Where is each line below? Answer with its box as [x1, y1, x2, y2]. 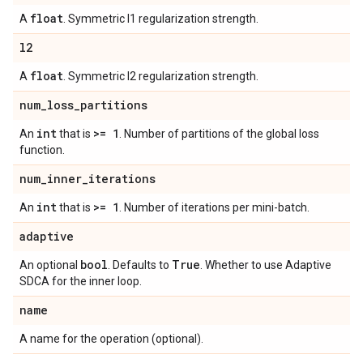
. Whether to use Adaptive [200, 258, 331, 272]
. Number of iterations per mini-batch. [119, 201, 310, 215]
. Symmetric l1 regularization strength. [63, 12, 258, 26]
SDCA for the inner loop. [19, 275, 142, 288]
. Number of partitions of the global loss [119, 127, 319, 141]
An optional [19, 258, 80, 272]
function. [19, 143, 65, 157]
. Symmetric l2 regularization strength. [63, 70, 258, 83]
